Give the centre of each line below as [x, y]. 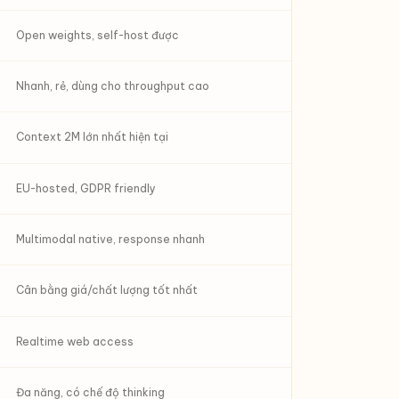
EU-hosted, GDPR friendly [86, 188]
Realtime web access [75, 342]
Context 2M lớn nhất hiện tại [92, 137]
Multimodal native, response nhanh [110, 239]
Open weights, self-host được [98, 35]
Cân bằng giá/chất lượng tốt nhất [107, 290]
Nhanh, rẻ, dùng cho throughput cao [113, 86]
